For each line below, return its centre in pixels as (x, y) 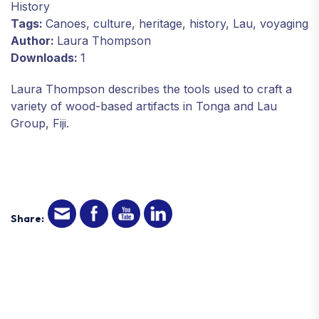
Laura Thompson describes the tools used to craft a (151, 89)
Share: (27, 219)
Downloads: (46, 57)
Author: (34, 40)
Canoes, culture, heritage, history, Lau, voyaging (177, 23)
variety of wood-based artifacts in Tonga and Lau (144, 106)
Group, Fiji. (40, 123)
